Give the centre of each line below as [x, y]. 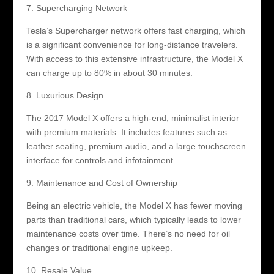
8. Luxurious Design [65, 95]
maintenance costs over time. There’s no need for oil [128, 233]
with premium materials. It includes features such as [126, 132]
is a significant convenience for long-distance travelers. [132, 44]
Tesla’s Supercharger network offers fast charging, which [135, 30]
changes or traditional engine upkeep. [99, 247]
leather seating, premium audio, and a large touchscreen [136, 146]
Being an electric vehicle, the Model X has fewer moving [134, 205]
